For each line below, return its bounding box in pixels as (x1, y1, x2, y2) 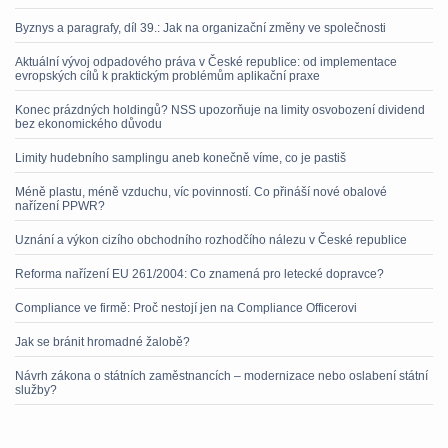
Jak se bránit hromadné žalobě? (15, 335, 190, 349)
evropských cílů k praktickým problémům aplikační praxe (15, 69, 320, 83)
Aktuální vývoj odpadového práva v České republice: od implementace (15, 55, 397, 69)
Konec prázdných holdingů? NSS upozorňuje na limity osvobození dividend (15, 103, 425, 117)
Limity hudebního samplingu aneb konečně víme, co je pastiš (15, 151, 346, 165)
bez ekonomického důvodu (15, 117, 162, 131)
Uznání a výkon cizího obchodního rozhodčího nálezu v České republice (15, 233, 407, 247)
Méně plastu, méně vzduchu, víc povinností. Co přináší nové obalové (15, 185, 387, 199)
